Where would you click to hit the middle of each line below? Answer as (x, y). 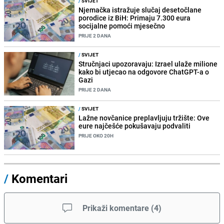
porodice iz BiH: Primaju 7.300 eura (135, 17)
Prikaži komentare (116, 208)
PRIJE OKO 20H (96, 136)
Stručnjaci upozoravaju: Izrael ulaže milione (148, 63)
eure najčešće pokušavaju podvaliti (135, 126)
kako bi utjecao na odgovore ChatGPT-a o (144, 71)
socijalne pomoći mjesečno (122, 25)
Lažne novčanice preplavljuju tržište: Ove (144, 118)
